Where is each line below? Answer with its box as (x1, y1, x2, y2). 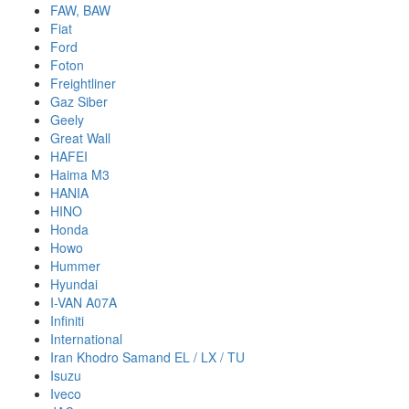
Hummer (50, 257, 100, 275)
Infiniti (50, 311, 84, 330)
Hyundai (50, 275, 98, 293)
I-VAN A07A (50, 293, 117, 311)
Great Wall (50, 129, 110, 147)
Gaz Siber (50, 92, 108, 110)
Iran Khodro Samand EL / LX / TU (50, 348, 245, 366)
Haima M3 (50, 165, 110, 184)
